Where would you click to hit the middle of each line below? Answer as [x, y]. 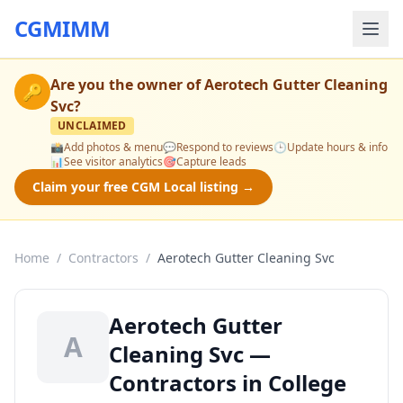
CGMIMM [63, 28]
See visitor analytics [113, 161]
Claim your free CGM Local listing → [143, 187]
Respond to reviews [225, 147]
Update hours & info [337, 147]
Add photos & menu [113, 147]
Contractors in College [228, 383]
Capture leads [211, 161]
